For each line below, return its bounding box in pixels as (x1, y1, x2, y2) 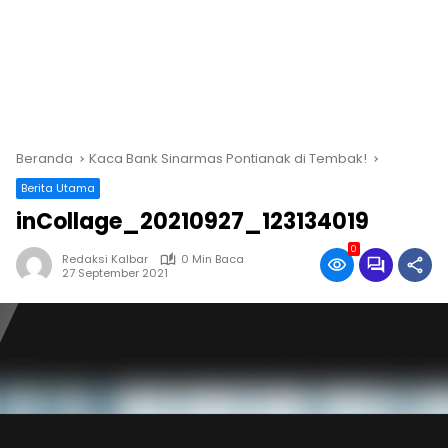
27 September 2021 (62, 264, 168, 281)
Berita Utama (21, 180, 95, 197)
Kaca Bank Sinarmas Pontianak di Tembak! (89, 149, 367, 169)
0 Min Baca (181, 251, 244, 268)
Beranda (16, 149, 73, 169)
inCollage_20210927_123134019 (16, 206, 369, 238)
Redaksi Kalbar (62, 251, 148, 268)
